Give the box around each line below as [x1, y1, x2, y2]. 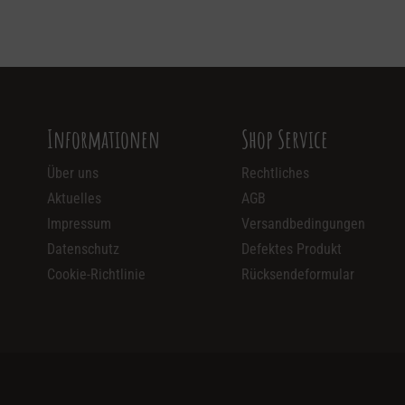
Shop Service [240, 123, 328, 155]
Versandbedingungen [240, 215, 365, 233]
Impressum [47, 215, 111, 233]
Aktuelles [47, 190, 101, 208]
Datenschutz [47, 240, 119, 259]
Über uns [47, 165, 99, 183]
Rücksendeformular [240, 266, 354, 284]
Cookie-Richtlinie [47, 266, 146, 284]
